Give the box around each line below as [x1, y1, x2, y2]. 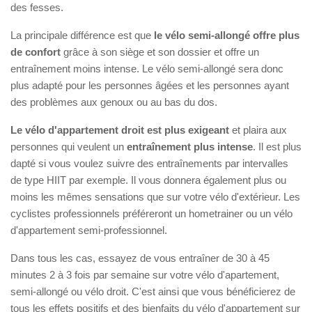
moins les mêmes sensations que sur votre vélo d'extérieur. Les [10, 190, 300, 203]
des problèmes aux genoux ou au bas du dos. [10, 95, 217, 108]
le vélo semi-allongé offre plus [154, 29, 299, 41]
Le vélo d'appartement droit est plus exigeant [10, 123, 229, 136]
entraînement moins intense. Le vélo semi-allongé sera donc [10, 62, 283, 75]
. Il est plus [253, 140, 302, 153]
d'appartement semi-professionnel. [10, 224, 167, 236]
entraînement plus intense [127, 140, 253, 153]
